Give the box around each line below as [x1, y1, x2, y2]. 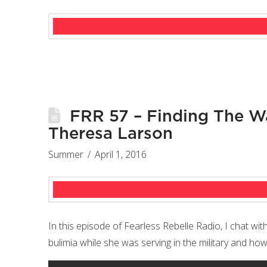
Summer [48, 148, 83, 162]
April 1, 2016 [95, 148, 147, 162]
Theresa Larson [48, 126, 173, 142]
